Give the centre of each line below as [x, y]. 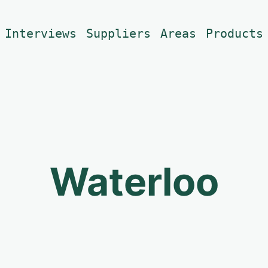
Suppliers [118, 33]
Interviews [41, 33]
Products [234, 33]
